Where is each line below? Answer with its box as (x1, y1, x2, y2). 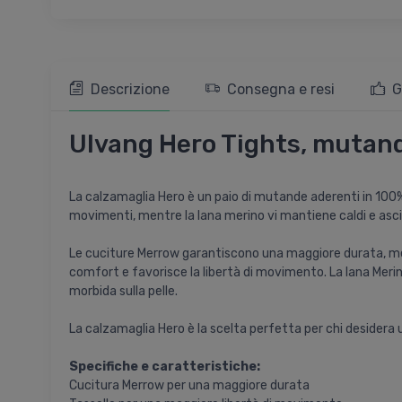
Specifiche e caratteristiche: (69, 359, 260, 375)
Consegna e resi (227, 81, 335, 99)
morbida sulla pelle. (69, 284, 178, 300)
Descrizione (91, 81, 170, 99)
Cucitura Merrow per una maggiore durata (69, 378, 310, 394)
